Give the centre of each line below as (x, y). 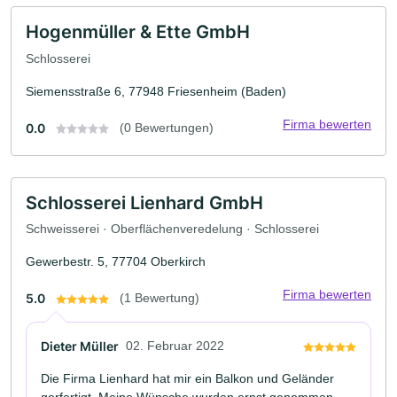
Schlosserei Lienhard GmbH (144, 202)
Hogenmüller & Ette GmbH (138, 31)
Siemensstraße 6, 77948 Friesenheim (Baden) (156, 91)
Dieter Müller (80, 346)
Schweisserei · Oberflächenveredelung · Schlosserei (172, 229)
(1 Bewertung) (160, 298)
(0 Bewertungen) (167, 127)
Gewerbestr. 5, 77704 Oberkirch (116, 262)
